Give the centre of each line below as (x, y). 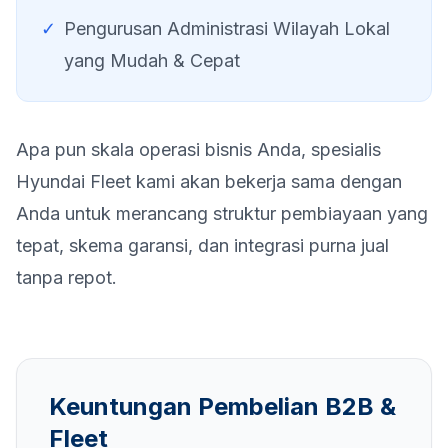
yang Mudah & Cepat (152, 60)
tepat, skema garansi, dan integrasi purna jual (202, 245)
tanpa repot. (66, 277)
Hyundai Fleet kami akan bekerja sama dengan (209, 181)
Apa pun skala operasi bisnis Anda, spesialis (198, 149)
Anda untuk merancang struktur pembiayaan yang (222, 213)
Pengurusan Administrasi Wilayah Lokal (227, 28)
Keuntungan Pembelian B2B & (222, 406)
